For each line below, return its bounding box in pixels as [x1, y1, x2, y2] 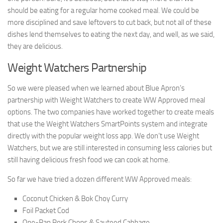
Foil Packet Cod [22, 206, 69, 215]
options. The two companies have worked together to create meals [7, 107, 214, 116]
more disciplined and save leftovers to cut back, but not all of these [7, 17, 212, 27]
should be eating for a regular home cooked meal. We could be [7, 5, 199, 15]
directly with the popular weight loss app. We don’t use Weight [7, 131, 199, 140]
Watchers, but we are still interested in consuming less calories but [7, 143, 212, 152]
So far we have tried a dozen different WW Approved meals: [7, 174, 192, 184]
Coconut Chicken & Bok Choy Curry [22, 194, 128, 203]
